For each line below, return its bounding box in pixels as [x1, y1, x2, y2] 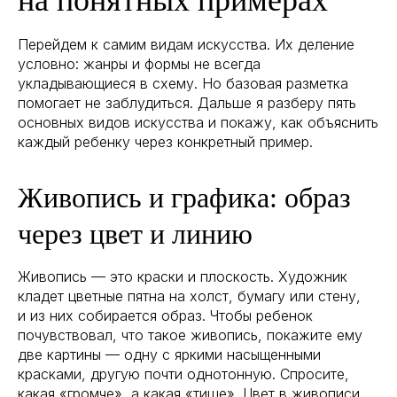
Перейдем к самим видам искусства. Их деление [18, 35, 354, 53]
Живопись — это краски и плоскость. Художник [18, 267, 347, 285]
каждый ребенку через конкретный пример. [18, 132, 313, 151]
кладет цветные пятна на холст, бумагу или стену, [18, 286, 361, 305]
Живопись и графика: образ [18, 181, 351, 214]
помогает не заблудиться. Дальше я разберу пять [18, 93, 356, 112]
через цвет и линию [18, 217, 253, 250]
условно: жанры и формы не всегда [18, 54, 261, 73]
